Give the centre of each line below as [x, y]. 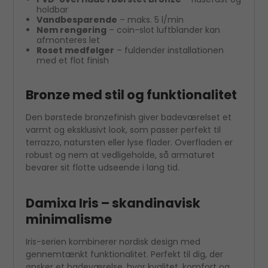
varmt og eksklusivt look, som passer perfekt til [124, 130]
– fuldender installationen [169, 50]
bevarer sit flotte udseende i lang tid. [103, 167]
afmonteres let [68, 40]
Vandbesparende [77, 19]
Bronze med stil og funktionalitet [132, 95]
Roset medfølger [75, 50]
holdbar [52, 9]
